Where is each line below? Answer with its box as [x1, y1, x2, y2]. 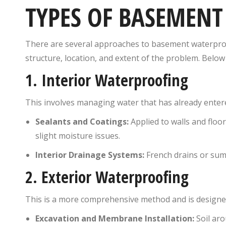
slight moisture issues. [35, 130, 120, 141]
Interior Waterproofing [41, 69, 188, 91]
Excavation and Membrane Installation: [35, 212, 194, 224]
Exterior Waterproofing [41, 165, 189, 188]
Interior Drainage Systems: [35, 149, 144, 160]
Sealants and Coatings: [35, 116, 129, 127]
